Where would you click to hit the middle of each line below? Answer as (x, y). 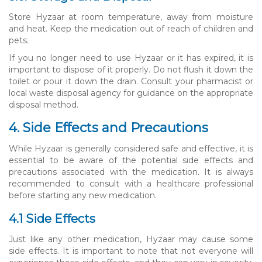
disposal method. (44, 104)
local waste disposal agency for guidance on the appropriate (131, 93)
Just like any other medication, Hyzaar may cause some (131, 239)
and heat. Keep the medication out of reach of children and (131, 28)
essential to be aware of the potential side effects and (131, 160)
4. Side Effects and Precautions (108, 127)
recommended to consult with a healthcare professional (131, 183)
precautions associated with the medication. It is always (131, 172)
